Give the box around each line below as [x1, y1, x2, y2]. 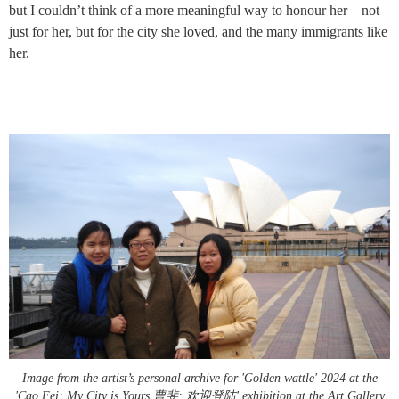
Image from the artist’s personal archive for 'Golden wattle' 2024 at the [21, 371, 378, 385]
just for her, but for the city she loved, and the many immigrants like [9, 23, 387, 39]
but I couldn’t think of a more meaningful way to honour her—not [9, 2, 379, 18]
